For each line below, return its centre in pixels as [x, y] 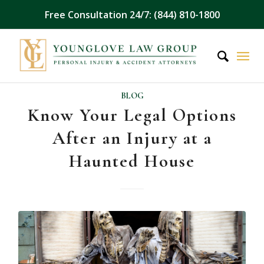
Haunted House [132, 161]
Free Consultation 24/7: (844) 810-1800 [132, 14]
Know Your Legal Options [132, 115]
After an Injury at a [132, 138]
